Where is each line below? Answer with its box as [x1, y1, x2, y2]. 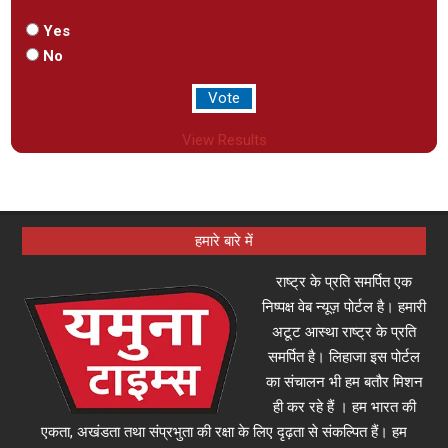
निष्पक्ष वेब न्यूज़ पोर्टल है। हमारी [262, 297, 426, 316]
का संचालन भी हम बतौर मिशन [265, 372, 423, 391]
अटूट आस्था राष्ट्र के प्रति [272, 322, 416, 341]
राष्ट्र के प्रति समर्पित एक [276, 272, 412, 291]
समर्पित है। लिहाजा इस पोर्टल [268, 347, 420, 366]
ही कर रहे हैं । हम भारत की [272, 397, 416, 416]
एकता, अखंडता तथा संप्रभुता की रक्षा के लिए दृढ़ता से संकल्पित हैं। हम [41, 422, 407, 441]
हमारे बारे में [195, 231, 253, 250]
